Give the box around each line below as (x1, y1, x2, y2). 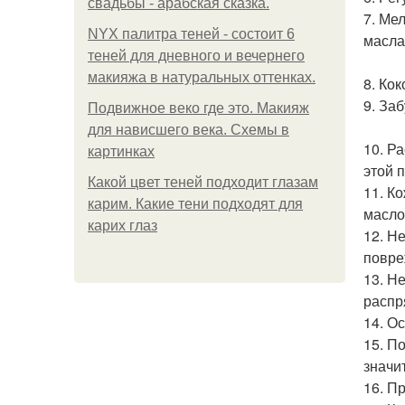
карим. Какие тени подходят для (88, 196, 303, 212)
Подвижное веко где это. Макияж (88, 100, 309, 116)
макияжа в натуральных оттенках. (88, 70, 316, 85)
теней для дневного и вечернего (88, 48, 305, 63)
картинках (88, 144, 155, 159)
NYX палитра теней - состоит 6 (88, 26, 295, 42)
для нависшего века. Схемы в (88, 122, 289, 137)
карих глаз (88, 218, 157, 233)
